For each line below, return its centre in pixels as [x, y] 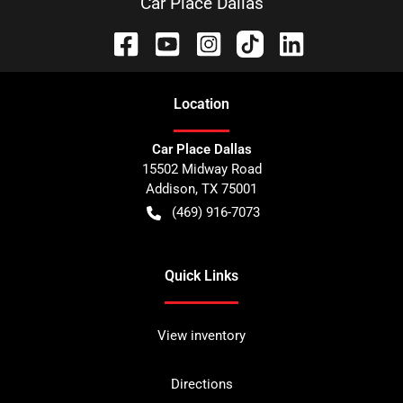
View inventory [201, 335]
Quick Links [201, 275]
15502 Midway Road [201, 169]
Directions [201, 384]
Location [201, 103]
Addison [170, 188]
